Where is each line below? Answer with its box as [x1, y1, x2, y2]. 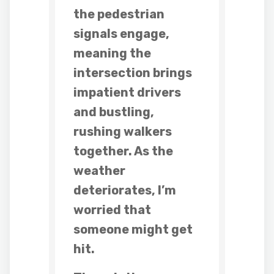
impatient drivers [73, 85, 181, 100]
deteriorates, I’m [73, 183, 176, 198]
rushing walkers [73, 124, 172, 139]
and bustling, [73, 105, 154, 119]
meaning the [73, 46, 151, 61]
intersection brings [73, 65, 192, 80]
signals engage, [73, 26, 169, 41]
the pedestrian [73, 7, 165, 21]
